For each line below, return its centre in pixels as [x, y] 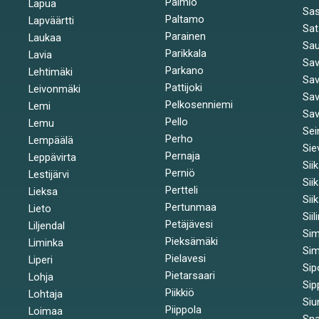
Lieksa [43, 192]
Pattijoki [184, 88]
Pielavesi [186, 258]
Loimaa [45, 311]
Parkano [185, 70]
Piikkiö [180, 293]
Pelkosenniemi [199, 105]
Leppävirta [52, 157]
